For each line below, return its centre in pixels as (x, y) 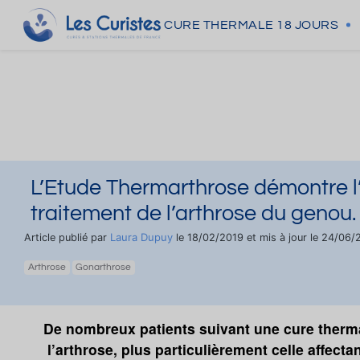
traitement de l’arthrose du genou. (193, 213)
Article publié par (67, 237)
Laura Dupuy (141, 237)
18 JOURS (307, 25)
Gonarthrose (104, 267)
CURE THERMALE (219, 25)
